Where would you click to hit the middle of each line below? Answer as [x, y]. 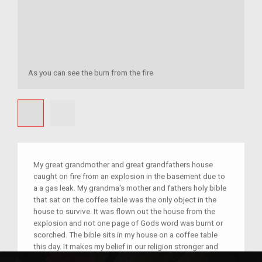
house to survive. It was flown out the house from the [124, 211]
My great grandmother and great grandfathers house [123, 165]
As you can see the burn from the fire [91, 73]
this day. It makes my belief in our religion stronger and [126, 247]
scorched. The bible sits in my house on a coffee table [125, 235]
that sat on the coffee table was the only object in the [125, 200]
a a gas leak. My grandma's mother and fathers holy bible [130, 188]
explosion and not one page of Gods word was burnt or [128, 223]
